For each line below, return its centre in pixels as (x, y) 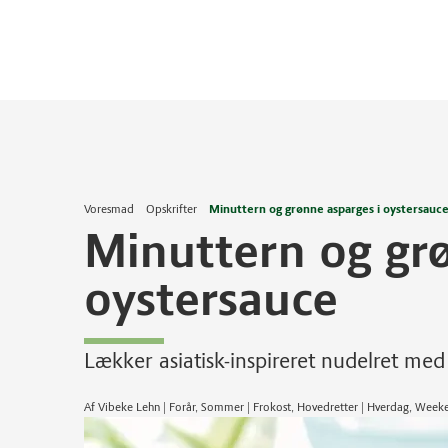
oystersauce (211, 298)
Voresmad (109, 209)
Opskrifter (171, 209)
